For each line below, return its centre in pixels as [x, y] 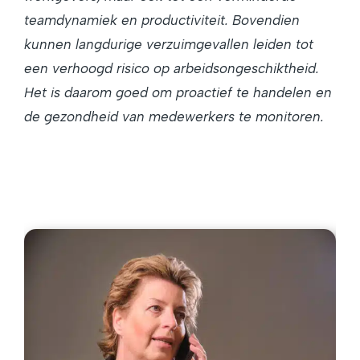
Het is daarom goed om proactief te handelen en [178, 93]
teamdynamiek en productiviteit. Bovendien [162, 20]
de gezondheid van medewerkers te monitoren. [174, 117]
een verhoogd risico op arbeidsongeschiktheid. [172, 69]
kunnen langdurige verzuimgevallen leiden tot [169, 45]
